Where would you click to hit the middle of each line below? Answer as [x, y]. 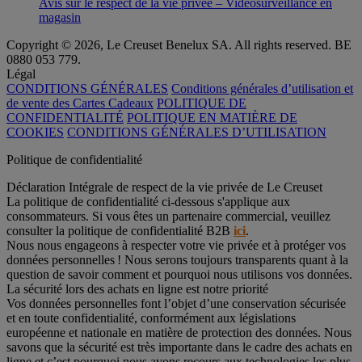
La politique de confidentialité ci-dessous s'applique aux [148, 202]
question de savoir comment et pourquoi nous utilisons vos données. [179, 275]
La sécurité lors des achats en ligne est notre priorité [137, 289]
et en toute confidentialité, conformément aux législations [151, 318]
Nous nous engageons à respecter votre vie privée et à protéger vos [176, 246]
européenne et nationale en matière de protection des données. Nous [179, 333]
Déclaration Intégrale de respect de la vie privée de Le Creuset [164, 187]
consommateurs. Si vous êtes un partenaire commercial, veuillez [168, 217]
